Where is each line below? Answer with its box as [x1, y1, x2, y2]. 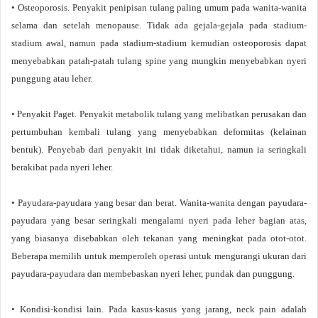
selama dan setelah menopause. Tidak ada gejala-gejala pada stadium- [11, 20, 307, 31]
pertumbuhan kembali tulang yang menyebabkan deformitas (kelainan [11, 126, 307, 137]
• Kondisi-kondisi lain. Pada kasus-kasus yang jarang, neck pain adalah [11, 304, 307, 314]
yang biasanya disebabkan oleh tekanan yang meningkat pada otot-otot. [11, 233, 307, 243]
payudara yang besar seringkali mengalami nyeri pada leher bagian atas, [11, 215, 307, 226]
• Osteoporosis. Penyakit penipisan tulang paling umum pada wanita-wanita [11, 2, 307, 13]
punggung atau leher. [11, 73, 92, 84]
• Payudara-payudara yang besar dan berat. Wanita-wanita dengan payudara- [11, 197, 307, 208]
